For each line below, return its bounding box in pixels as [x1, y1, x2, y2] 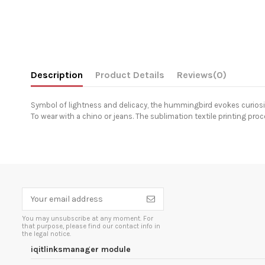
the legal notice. [22, 230, 71, 238]
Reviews [177, 69, 213, 80]
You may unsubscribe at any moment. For [22, 215, 153, 223]
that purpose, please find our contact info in [22, 222, 160, 231]
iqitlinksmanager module [31, 244, 131, 254]
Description [31, 69, 83, 80]
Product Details [95, 69, 164, 80]
